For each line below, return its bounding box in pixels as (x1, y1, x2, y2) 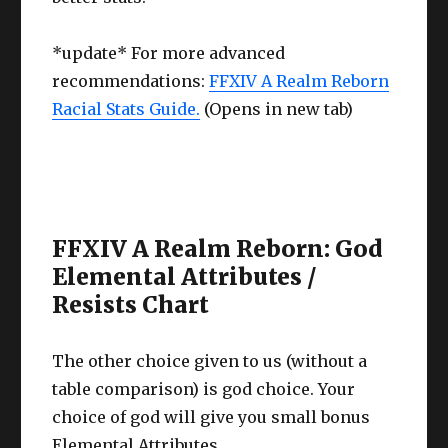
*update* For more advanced (52, 42, 286, 63)
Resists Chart (52, 289, 210, 319)
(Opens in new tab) (200, 98, 354, 119)
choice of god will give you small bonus (52, 406, 371, 427)
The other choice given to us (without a (52, 350, 368, 371)
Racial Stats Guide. (52, 98, 201, 119)
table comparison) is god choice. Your (52, 378, 356, 399)
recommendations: (52, 70, 210, 91)
